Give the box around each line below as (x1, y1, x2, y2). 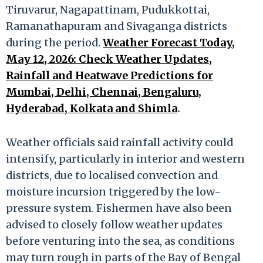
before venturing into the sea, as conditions (6, 234, 235, 248)
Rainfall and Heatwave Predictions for (6, 68, 213, 82)
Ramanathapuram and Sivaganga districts (6, 19, 227, 33)
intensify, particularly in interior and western (6, 151, 245, 166)
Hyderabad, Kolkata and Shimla (6, 101, 177, 115)
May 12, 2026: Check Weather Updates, (6, 52, 212, 66)
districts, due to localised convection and (6, 168, 218, 182)
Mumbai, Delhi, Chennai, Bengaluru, (6, 85, 201, 99)
